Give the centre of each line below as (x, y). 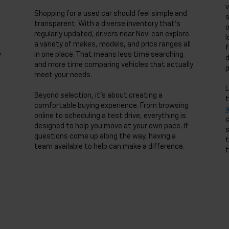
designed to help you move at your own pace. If (111, 126)
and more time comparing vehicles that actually (114, 65)
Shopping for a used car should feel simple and (111, 14)
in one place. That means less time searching (109, 55)
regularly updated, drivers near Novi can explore (112, 34)
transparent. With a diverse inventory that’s (108, 24)
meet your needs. (63, 75)
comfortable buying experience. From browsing (112, 106)
